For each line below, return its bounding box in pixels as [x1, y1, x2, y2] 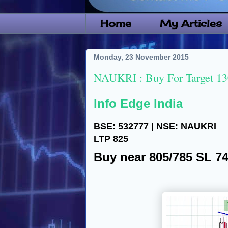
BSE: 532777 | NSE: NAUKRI [94, 121, 219, 131]
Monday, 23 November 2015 [94, 53, 189, 62]
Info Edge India [94, 96, 183, 110]
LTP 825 [94, 133, 128, 144]
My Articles [160, 18, 222, 30]
